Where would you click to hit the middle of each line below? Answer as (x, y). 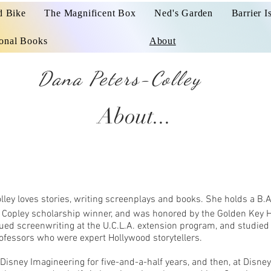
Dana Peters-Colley (120, 78)
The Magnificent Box (90, 13)
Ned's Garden (184, 13)
